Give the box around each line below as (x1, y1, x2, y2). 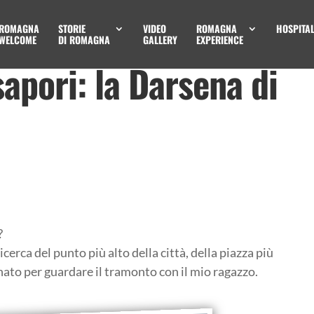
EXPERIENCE (196, 32, 243, 47)
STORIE (58, 21, 86, 36)
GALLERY (143, 32, 177, 47)
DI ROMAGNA (58, 32, 110, 47)
